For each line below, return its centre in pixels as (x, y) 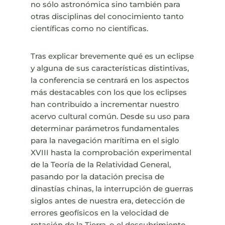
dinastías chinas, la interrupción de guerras (112, 189)
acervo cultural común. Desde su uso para (110, 117)
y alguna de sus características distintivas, (109, 68)
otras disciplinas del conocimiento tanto (107, 17)
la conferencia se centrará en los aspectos (110, 80)
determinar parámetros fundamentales (105, 129)
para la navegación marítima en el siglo (105, 141)
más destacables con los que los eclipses (108, 92)
